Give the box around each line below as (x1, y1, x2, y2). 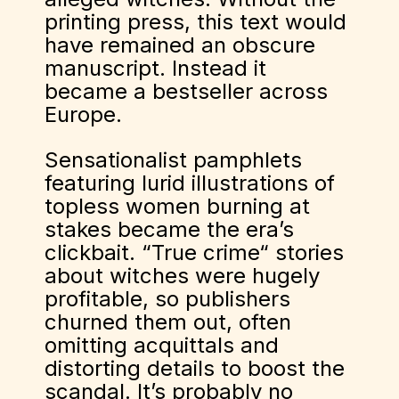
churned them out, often (45, 309, 291, 335)
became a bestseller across (45, 78, 328, 104)
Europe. (45, 102, 122, 127)
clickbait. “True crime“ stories (45, 240, 344, 265)
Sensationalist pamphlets (45, 147, 302, 173)
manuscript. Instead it (45, 55, 266, 81)
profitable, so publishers (45, 286, 290, 312)
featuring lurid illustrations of (45, 170, 335, 196)
